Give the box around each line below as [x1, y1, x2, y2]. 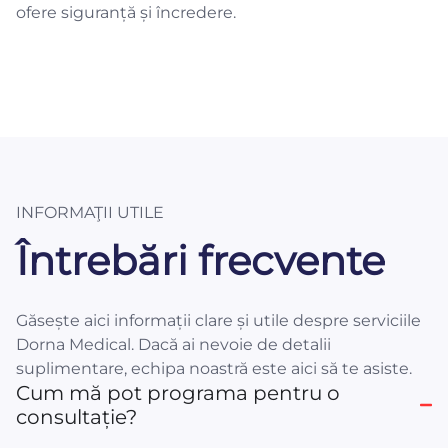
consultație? [16, 405, 137, 429]
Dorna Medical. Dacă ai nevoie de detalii [16, 335, 331, 354]
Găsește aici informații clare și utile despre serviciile [16, 311, 421, 330]
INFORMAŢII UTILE [16, 203, 164, 222]
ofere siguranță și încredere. [16, 3, 236, 22]
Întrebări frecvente [16, 236, 385, 285]
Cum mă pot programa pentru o [16, 381, 340, 405]
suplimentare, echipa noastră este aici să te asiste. [16, 359, 412, 378]
